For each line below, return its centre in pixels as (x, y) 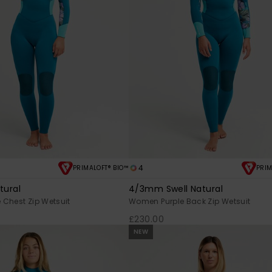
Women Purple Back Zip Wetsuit (190, 201)
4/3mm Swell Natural (176, 189)
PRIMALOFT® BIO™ (101, 168)
